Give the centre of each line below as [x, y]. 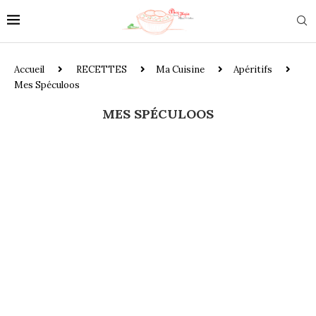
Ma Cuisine [180, 69]
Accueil [29, 69]
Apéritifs [253, 69]
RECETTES [102, 69]
